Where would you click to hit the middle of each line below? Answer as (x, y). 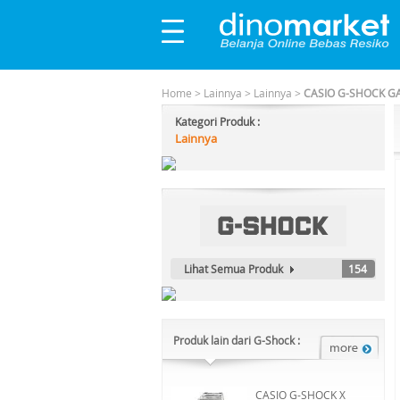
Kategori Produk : (217, 121)
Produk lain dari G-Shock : (237, 340)
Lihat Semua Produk (233, 269)
